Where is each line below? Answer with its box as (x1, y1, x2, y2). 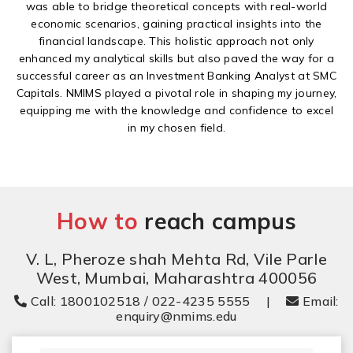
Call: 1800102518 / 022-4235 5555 (27, 293, 251, 310)
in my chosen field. (127, 121, 226, 136)
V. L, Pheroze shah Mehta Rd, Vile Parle (26, 249, 327, 269)
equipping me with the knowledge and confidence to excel (19, 103, 334, 118)
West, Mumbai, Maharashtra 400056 (35, 268, 318, 288)
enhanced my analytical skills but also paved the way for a (18, 51, 335, 66)
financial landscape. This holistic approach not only (39, 34, 314, 49)
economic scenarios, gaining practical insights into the (31, 17, 322, 32)
